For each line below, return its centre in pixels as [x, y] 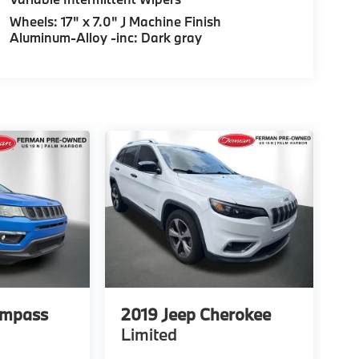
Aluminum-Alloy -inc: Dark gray [105, 38]
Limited [149, 334]
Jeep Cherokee [216, 314]
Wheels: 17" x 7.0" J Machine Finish [115, 22]
